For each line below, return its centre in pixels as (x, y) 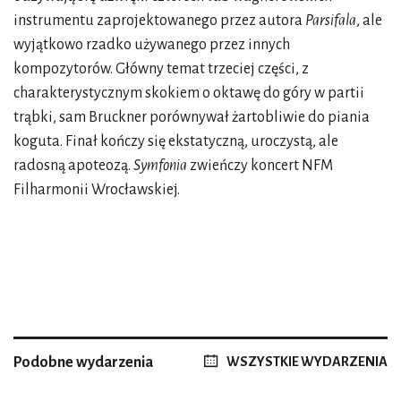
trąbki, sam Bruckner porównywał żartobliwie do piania (192, 117)
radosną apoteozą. (73, 165)
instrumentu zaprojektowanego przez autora (159, 20)
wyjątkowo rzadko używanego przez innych (152, 44)
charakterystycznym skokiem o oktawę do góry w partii (189, 93)
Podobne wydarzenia (83, 362)
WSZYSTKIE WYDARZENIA (307, 361)
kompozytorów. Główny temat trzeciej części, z (161, 68)
